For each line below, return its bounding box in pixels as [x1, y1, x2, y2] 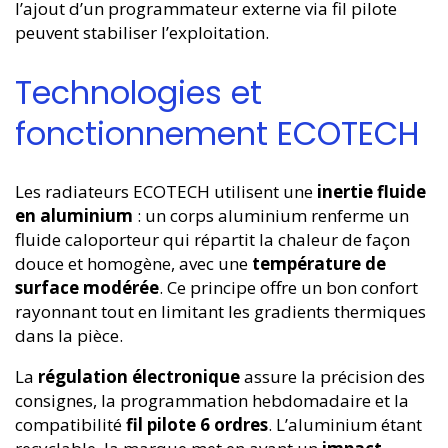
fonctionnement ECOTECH [15, 110, 420, 156]
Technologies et [15, 69, 262, 115]
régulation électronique [38, 365, 240, 389]
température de [252, 252, 386, 276]
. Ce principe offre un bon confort [159, 276, 418, 300]
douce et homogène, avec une [15, 252, 252, 276]
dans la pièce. [15, 324, 123, 348]
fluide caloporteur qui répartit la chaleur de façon [15, 228, 410, 252]
